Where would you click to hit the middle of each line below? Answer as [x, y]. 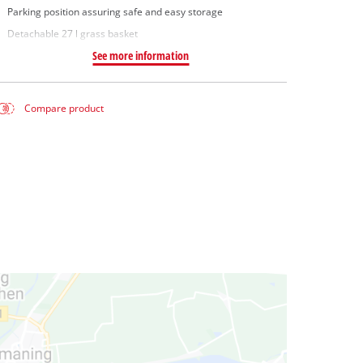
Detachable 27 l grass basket [72, 34]
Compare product [64, 109]
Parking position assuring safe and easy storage [115, 11]
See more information [141, 56]
